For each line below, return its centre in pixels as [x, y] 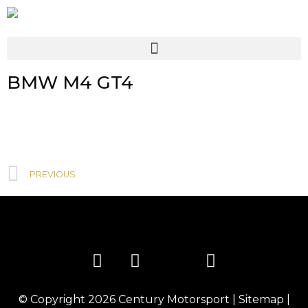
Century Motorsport [174, 300]
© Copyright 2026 [68, 300]
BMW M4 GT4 [70, 82]
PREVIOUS [53, 175]
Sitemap [261, 300]
